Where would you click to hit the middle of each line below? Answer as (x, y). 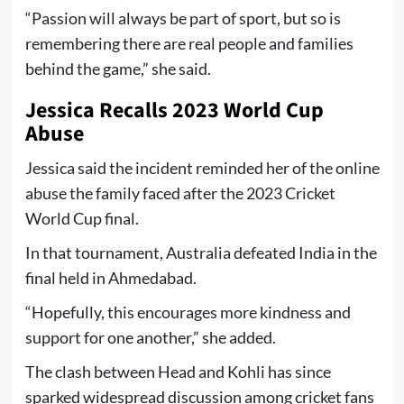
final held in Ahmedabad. (110, 277)
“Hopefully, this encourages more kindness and (188, 312)
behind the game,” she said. (118, 68)
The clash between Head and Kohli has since (178, 371)
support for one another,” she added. (150, 337)
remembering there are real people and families (189, 43)
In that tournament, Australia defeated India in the (201, 252)
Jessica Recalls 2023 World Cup (174, 110)
